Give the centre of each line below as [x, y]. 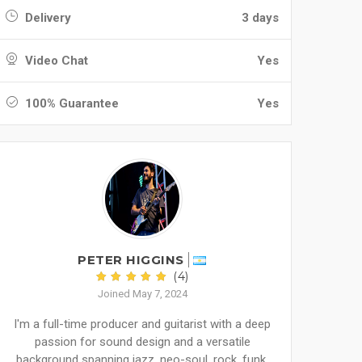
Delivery [46, 18]
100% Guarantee [70, 103]
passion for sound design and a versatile [142, 342]
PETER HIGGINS [131, 260]
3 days [260, 18]
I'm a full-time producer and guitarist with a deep [142, 324]
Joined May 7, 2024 [142, 294]
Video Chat [55, 61]
